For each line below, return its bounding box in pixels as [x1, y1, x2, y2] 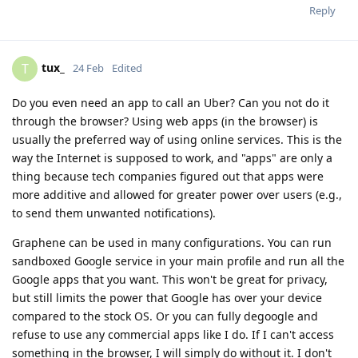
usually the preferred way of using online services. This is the [12, 132, 342, 148]
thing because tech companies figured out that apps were [12, 169, 324, 185]
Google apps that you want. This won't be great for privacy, [12, 272, 328, 288]
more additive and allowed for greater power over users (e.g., [12, 187, 342, 203]
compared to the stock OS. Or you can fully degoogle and [12, 308, 318, 324]
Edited [112, 60, 142, 75]
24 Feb [73, 60, 104, 75]
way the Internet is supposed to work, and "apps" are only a [12, 150, 332, 166]
